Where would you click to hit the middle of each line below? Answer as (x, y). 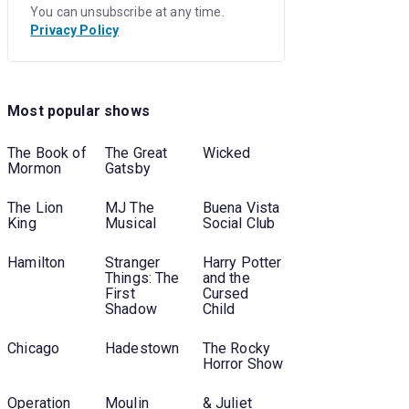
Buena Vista (241, 208)
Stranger (132, 263)
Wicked (226, 153)
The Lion (36, 208)
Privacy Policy (75, 30)
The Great (136, 153)
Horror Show (243, 364)
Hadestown (142, 349)
